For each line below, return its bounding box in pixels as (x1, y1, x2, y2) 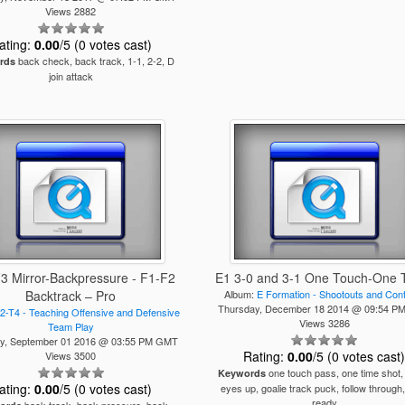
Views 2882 (45, 4, 97, 18)
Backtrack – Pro (25, 287, 117, 305)
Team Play (47, 319, 94, 334)
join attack (48, 69, 93, 83)
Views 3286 (298, 316, 350, 330)
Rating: (243, 347, 288, 365)
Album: (223, 287, 257, 301)
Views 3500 (45, 348, 97, 363)
